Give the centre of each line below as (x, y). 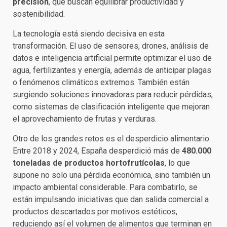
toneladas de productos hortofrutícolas (89, 163)
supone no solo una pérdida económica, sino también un (111, 175)
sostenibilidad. (39, 14)
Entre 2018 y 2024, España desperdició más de (97, 151)
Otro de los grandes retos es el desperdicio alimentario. (112, 139)
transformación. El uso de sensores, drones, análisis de (111, 46)
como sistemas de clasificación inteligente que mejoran (111, 107)
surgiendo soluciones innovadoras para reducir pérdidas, (113, 94)
